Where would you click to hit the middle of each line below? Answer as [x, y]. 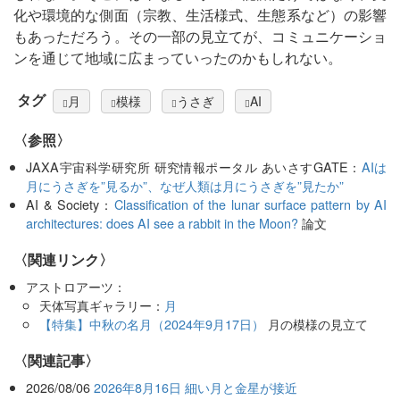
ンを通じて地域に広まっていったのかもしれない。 [178, 58]
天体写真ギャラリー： [101, 305]
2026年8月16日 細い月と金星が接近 [196, 387]
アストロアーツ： [76, 287]
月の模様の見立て [316, 324]
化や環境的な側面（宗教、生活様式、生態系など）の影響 [200, 15]
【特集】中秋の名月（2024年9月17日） [151, 324]
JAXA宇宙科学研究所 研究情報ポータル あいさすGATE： [194, 167]
